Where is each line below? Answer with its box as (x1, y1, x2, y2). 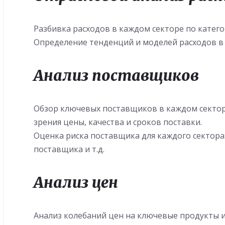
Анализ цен (34, 173, 119, 192)
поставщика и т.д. (34, 144, 105, 155)
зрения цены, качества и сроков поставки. (34, 117, 202, 128)
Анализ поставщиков (34, 66, 199, 85)
